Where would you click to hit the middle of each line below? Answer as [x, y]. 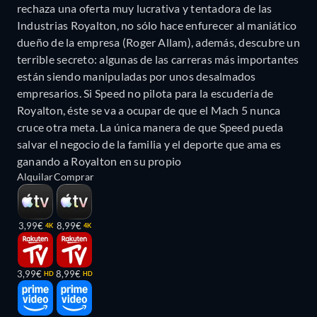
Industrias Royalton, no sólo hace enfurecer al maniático [157, 25]
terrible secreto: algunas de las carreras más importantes [158, 59]
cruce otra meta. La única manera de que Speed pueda [150, 127]
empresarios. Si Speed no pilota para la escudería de [145, 93]
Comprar [74, 176]
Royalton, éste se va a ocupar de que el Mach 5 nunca [149, 110]
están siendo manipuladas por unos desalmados [137, 76]
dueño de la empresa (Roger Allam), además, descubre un [158, 42]
